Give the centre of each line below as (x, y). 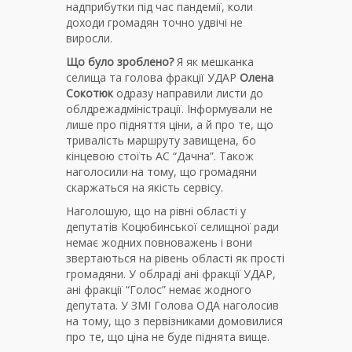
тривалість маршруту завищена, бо (161, 141)
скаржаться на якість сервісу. (146, 188)
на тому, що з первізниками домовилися (174, 321)
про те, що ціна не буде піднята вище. (168, 337)
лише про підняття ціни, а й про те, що (170, 125)
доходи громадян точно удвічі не (154, 23)
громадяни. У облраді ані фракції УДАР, (171, 274)
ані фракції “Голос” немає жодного (159, 290)
